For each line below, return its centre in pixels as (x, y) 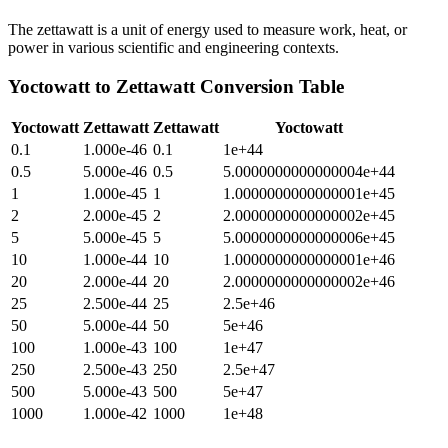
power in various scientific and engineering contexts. (173, 47)
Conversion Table (269, 86)
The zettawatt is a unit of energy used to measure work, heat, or (207, 29)
